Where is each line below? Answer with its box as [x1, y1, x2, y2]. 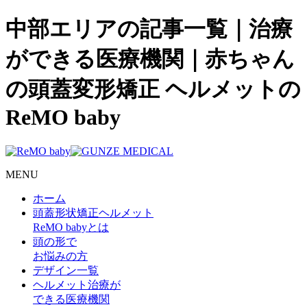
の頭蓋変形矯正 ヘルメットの [5, 77, 301, 102]
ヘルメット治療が [33, 278, 121, 291]
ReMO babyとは [33, 221, 109, 233]
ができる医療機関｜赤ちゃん [5, 47, 295, 72]
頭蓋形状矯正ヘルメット [33, 206, 153, 219]
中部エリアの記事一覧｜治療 [5, 16, 293, 42]
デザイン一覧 [33, 264, 99, 276]
